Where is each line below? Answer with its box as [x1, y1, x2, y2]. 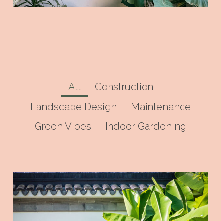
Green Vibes [35, 120, 91, 132]
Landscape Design [30, 100, 117, 112]
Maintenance [131, 100, 191, 112]
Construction [94, 80, 153, 93]
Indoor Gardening [105, 120, 186, 132]
